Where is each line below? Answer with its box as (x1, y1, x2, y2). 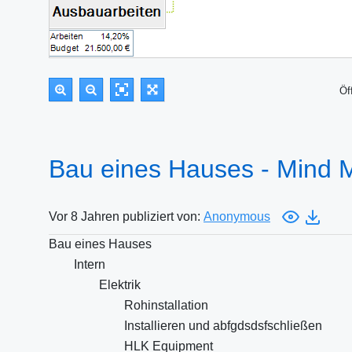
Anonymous (203, 210, 270, 223)
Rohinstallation (124, 299, 208, 312)
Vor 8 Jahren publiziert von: (49, 210, 203, 223)
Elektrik (99, 278, 141, 291)
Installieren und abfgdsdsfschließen (124, 319, 322, 332)
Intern (74, 258, 105, 271)
